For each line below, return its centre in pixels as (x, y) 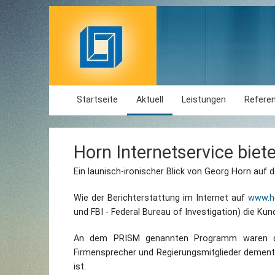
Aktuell (150, 100)
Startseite (97, 100)
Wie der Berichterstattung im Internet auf (161, 198)
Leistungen (204, 100)
